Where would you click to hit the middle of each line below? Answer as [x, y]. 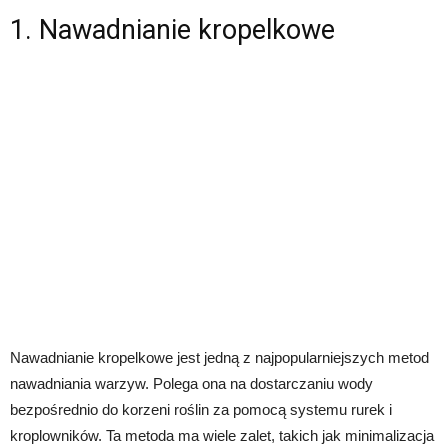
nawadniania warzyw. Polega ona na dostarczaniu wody [191, 383]
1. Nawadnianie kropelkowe [172, 29]
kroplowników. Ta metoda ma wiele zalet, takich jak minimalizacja [222, 435]
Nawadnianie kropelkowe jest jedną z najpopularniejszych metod [219, 357]
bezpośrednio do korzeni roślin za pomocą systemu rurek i [201, 409]
